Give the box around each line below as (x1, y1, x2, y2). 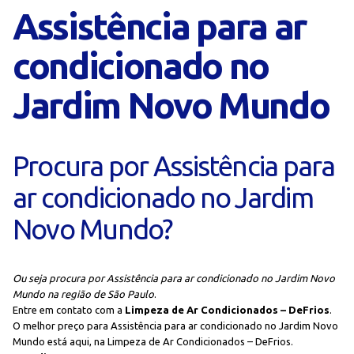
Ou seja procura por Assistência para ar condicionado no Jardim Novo (13, 273, 335, 284)
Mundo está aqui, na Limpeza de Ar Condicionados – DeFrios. (13, 336, 293, 347)
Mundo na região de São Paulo (13, 288, 154, 299)
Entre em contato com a (13, 304, 125, 315)
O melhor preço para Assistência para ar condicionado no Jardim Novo (13, 320, 338, 331)
